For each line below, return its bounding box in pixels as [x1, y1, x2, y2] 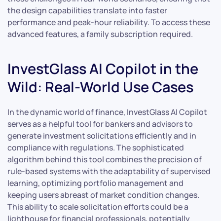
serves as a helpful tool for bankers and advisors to [7, 118, 193, 130]
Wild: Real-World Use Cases [7, 77, 193, 97]
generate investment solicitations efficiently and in [7, 130, 196, 142]
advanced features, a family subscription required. [7, 29, 193, 40]
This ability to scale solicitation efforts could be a [7, 201, 188, 213]
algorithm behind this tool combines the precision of [7, 154, 202, 165]
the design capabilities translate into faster [7, 5, 167, 16]
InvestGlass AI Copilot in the [7, 59, 198, 79]
